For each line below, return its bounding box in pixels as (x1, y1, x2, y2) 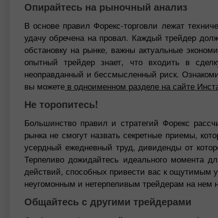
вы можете (24, 80, 65, 92)
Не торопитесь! (24, 97, 98, 111)
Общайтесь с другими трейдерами (24, 194, 191, 208)
